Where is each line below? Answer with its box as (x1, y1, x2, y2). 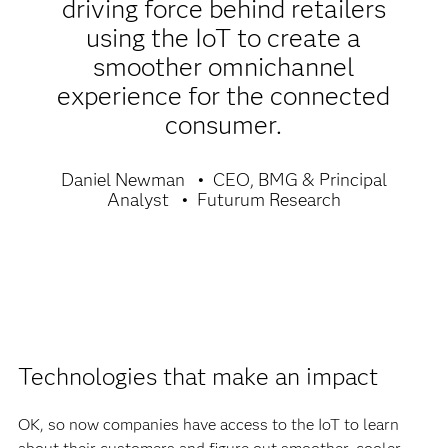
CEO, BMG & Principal (212, 168, 387, 191)
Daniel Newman (60, 168, 185, 191)
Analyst (106, 188, 169, 211)
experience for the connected (57, 79, 391, 112)
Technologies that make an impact (17, 361, 378, 391)
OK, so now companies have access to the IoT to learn (17, 414, 399, 434)
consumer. (165, 108, 283, 141)
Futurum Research (196, 188, 341, 211)
